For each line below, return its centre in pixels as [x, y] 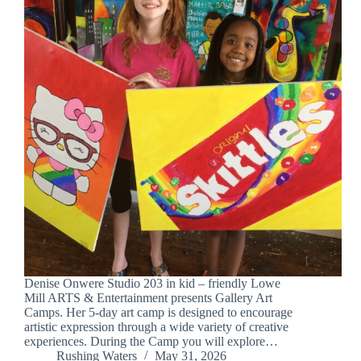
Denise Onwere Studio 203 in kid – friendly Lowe [152, 284]
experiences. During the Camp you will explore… [151, 342]
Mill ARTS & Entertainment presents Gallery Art [148, 298]
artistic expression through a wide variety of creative [156, 327]
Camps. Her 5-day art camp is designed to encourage [158, 313]
